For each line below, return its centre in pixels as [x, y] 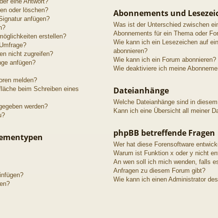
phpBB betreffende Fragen [164, 133]
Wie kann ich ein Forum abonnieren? [164, 59]
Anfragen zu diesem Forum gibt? [159, 170]
